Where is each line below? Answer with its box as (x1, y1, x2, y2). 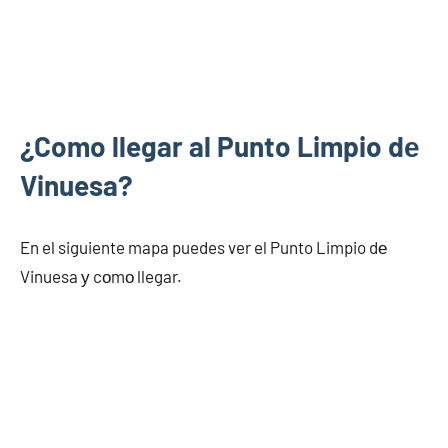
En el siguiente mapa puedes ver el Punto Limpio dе (20, 237, 387, 257)
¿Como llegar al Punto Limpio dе (20, 129, 420, 163)
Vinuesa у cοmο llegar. (20, 266, 182, 286)
